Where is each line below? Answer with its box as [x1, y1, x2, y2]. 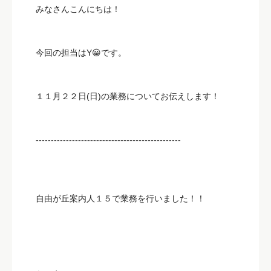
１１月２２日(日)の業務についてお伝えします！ [36, 91, 220, 101]
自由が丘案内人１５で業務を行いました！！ [36, 193, 205, 203]
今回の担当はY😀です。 [36, 47, 126, 57]
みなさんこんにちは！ [36, 4, 120, 14]
